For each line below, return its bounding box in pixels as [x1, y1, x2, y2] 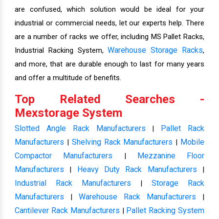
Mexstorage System [15, 106, 122, 120]
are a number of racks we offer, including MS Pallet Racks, [15, 32, 204, 41]
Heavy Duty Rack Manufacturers [77, 165, 197, 174]
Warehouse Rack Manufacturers [79, 192, 196, 201]
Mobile [180, 137, 205, 147]
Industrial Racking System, [15, 46, 108, 55]
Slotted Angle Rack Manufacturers [15, 124, 146, 133]
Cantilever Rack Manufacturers [15, 206, 120, 215]
